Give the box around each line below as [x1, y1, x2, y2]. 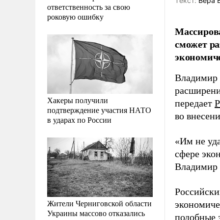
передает [175, 98, 215, 109]
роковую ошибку [47, 11, 104, 22]
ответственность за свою [47, 1, 130, 12]
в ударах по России [47, 114, 111, 125]
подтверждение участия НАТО [47, 104, 151, 115]
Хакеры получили [47, 94, 108, 105]
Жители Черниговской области [47, 197, 152, 208]
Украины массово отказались [47, 207, 145, 218]
